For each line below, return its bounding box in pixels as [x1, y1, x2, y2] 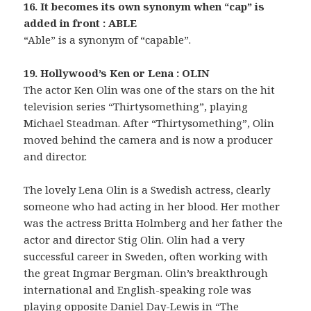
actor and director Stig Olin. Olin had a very [24, 233, 245, 247]
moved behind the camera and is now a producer [24, 133, 274, 147]
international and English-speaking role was [24, 283, 252, 297]
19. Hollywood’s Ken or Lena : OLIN [24, 66, 210, 81]
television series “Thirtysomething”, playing [24, 99, 249, 114]
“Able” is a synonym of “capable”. [24, 33, 192, 47]
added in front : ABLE [24, 16, 137, 31]
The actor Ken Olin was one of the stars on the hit [24, 83, 276, 97]
